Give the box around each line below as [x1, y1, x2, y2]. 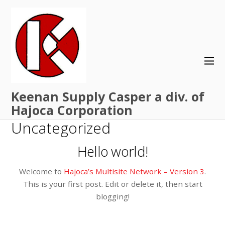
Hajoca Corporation [11, 101, 133, 119]
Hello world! [77, 142, 148, 161]
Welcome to [19, 166, 64, 176]
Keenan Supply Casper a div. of [11, 88, 205, 105]
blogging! [95, 191, 130, 201]
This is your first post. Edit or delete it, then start [23, 178, 202, 189]
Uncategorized [11, 118, 111, 138]
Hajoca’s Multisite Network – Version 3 [64, 166, 204, 176]
